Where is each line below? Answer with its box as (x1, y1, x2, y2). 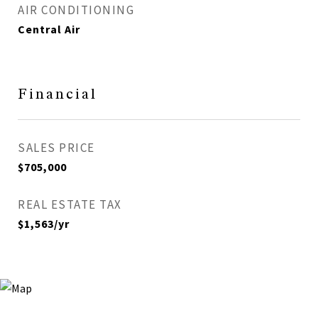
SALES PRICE (18, 140, 95, 155)
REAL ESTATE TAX (18, 197, 122, 212)
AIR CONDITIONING (18, 2, 134, 18)
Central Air (18, 22, 80, 36)
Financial (18, 87, 97, 102)
